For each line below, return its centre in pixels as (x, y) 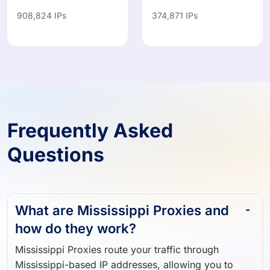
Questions (56, 149)
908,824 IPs (42, 10)
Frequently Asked (90, 125)
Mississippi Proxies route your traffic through (117, 244)
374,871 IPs (175, 10)
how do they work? (76, 223)
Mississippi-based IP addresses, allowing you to (124, 259)
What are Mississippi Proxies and (122, 205)
